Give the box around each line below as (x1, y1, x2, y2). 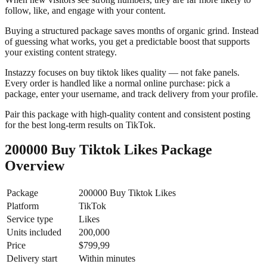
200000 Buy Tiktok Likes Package (5, 142, 212, 158)
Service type (7, 214, 53, 225)
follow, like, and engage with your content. (5, 5, 166, 15)
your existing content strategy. (5, 46, 117, 57)
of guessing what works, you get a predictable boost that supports (5, 36, 250, 46)
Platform (7, 201, 39, 212)
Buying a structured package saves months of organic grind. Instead (5, 25, 259, 36)
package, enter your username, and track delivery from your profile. (5, 88, 258, 99)
